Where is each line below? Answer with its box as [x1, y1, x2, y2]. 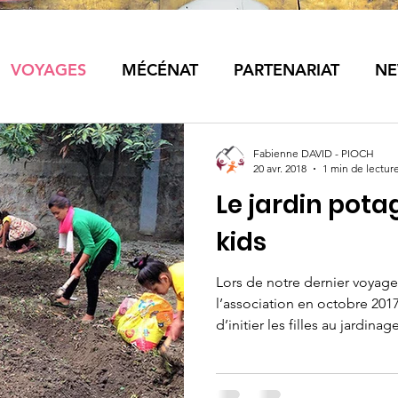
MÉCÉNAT [122, 59, 198, 80]
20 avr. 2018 [253, 162, 306, 175]
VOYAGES [11, 59, 86, 80]
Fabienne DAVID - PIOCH [253, 147, 374, 160]
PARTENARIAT [234, 59, 339, 80]
